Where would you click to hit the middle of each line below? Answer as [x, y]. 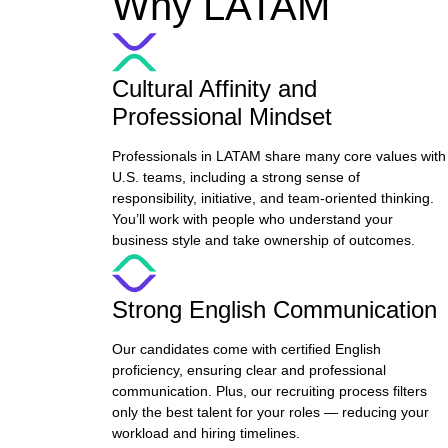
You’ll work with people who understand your [252, 219]
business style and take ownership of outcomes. [263, 240]
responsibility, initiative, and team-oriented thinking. [273, 198]
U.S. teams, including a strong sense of [236, 177]
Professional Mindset [222, 116]
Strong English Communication [274, 309]
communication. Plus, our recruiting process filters [269, 391]
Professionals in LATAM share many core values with [279, 156]
